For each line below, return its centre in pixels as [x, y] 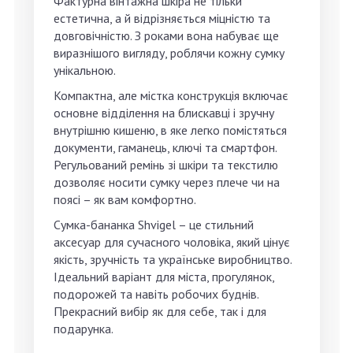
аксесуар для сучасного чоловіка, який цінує [172, 242]
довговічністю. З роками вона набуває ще [166, 36]
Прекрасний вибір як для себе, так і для [160, 312]
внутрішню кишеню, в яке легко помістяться [170, 130]
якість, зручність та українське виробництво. [173, 260]
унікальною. [85, 71]
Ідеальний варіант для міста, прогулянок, [164, 277]
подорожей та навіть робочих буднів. [156, 294]
